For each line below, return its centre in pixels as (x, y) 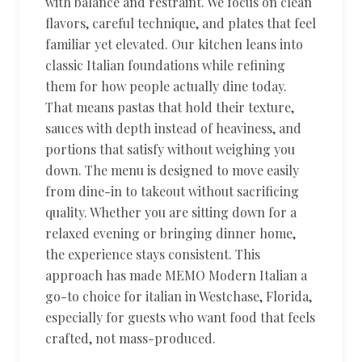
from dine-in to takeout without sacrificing (172, 191)
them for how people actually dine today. (166, 86)
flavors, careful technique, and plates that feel (181, 23)
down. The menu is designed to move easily (172, 170)
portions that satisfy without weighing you (170, 149)
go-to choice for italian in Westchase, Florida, (179, 296)
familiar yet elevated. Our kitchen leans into (174, 44)
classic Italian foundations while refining (165, 65)
